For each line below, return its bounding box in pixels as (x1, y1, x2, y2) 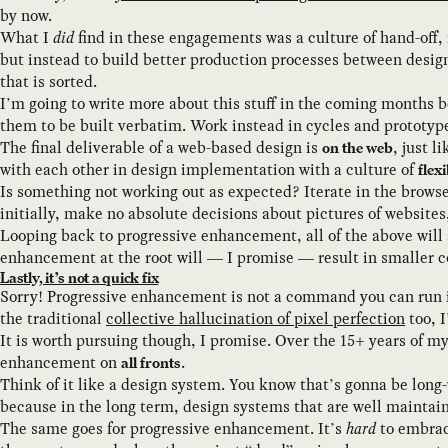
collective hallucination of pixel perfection (106, 306, 405, 330)
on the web (322, 137, 393, 157)
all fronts (121, 352, 181, 372)
